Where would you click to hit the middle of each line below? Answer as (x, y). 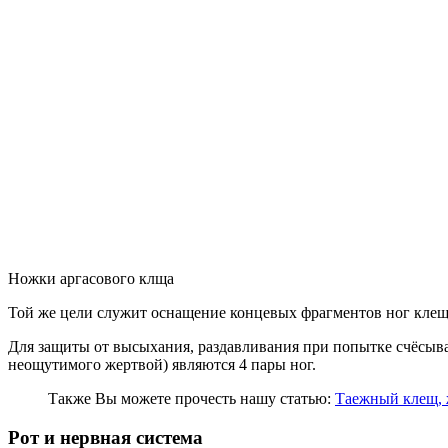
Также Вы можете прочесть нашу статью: (191, 399)
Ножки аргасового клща (91, 279)
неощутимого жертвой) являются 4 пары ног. (162, 365)
